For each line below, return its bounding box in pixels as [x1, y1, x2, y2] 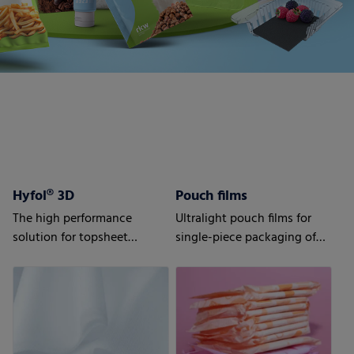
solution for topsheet [13, 227, 129, 248]
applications [13, 246, 81, 267]
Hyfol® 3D [13, 184, 75, 208]
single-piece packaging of [175, 227, 317, 248]
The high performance [13, 208, 133, 229]
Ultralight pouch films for [175, 208, 312, 229]
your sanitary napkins [175, 246, 293, 267]
